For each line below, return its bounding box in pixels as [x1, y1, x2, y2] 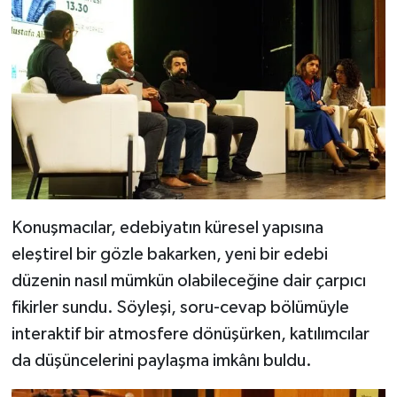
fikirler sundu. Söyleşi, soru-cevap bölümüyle [11, 298, 349, 316]
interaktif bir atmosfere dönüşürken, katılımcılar [11, 324, 370, 343]
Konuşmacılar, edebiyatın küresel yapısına [11, 218, 323, 237]
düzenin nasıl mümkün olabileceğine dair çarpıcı [11, 271, 366, 290]
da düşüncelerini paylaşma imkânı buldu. [11, 351, 312, 370]
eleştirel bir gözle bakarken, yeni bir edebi [11, 245, 328, 263]
